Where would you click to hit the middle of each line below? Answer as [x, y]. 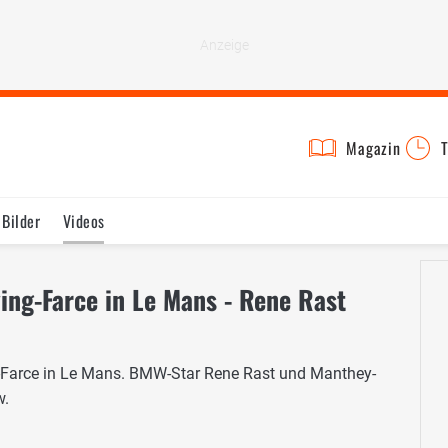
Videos [83, 221]
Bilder [21, 221]
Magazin [373, 148]
